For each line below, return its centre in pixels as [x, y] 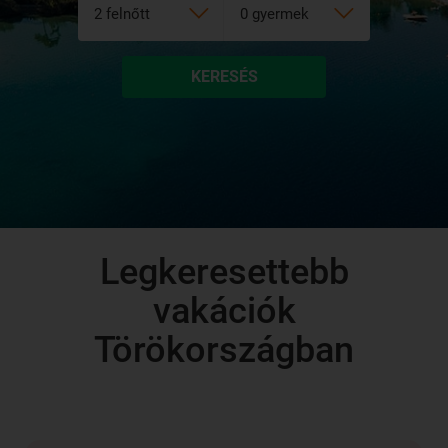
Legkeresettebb [224, 272]
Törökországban [224, 350]
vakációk [224, 311]
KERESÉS [224, 77]
